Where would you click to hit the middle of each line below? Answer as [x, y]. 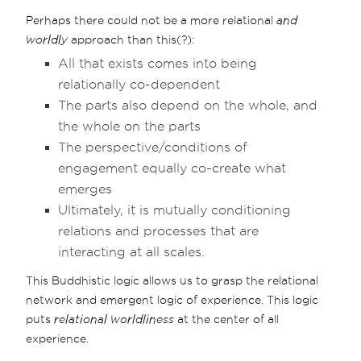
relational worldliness [114, 319]
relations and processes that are [159, 230]
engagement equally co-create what [172, 168]
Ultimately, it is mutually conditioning [175, 210]
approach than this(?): [131, 39]
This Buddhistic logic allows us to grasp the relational [172, 280]
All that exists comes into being [158, 63]
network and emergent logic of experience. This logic [172, 299]
